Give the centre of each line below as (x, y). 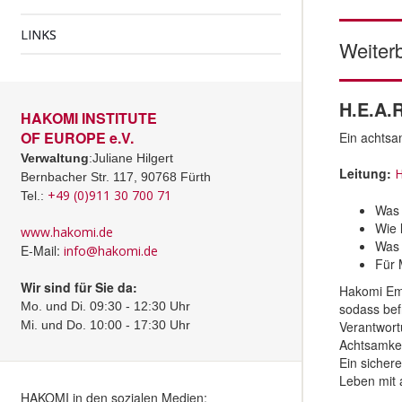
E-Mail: (42, 250)
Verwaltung (55, 158)
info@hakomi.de (111, 251)
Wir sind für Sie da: (79, 287)
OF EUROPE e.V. (77, 138)
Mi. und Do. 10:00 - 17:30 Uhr (105, 325)
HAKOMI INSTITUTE (89, 118)
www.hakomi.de (67, 232)
